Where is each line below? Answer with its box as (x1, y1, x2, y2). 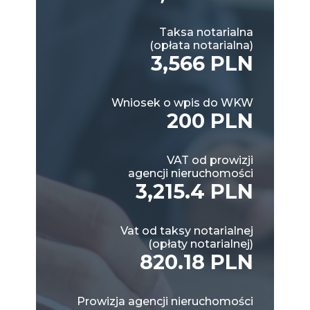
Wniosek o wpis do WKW (111, 95, 253, 109)
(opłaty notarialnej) (148, 237, 253, 250)
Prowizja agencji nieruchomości (77, 294, 253, 308)
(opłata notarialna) (149, 38, 253, 52)
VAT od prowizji (167, 153, 253, 167)
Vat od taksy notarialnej (120, 224, 253, 237)
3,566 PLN (151, 51, 253, 75)
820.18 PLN (140, 249, 253, 274)
